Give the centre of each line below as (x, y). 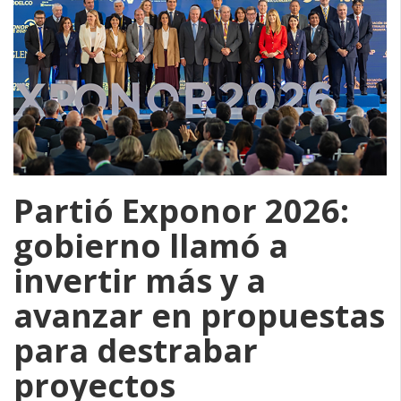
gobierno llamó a (151, 245)
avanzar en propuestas (199, 315)
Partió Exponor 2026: (181, 210)
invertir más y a (140, 280)
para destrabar (136, 350)
